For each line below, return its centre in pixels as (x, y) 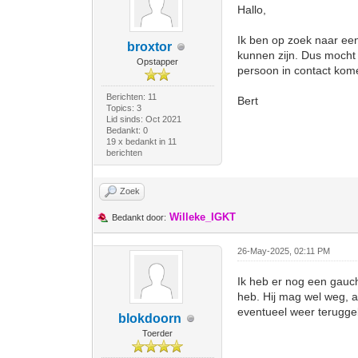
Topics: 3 (123, 108)
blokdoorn (149, 318)
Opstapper (158, 62)
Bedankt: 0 (127, 130)
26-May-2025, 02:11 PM (284, 251)
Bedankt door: (139, 217)
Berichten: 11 (131, 97)
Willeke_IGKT (203, 217)
